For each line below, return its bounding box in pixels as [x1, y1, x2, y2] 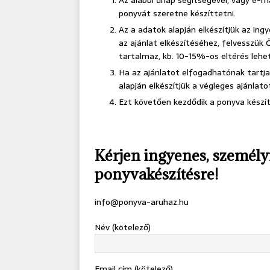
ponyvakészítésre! [95, 164, 218, 184]
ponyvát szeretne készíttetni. [119, 7, 236, 20]
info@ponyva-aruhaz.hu [95, 195, 189, 209]
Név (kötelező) [95, 221, 151, 234]
